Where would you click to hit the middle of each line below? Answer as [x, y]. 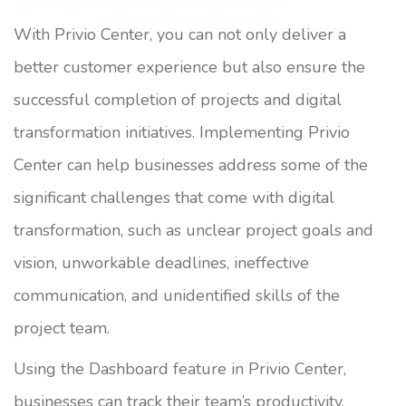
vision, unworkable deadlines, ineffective [161, 263]
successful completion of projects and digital [178, 100]
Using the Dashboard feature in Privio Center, [180, 369]
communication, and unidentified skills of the [177, 296]
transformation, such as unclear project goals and [193, 231]
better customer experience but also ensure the [189, 68]
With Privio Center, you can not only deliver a [180, 35]
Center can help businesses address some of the [191, 165]
